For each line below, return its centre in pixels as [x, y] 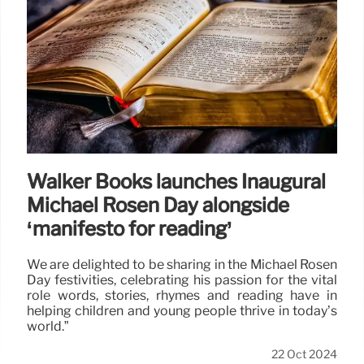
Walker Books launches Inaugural [176, 182]
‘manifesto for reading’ [130, 229]
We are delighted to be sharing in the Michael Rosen [182, 264]
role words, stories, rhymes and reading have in [182, 295]
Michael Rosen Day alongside [158, 206]
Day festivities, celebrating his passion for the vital [182, 280]
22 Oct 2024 [304, 354]
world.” [48, 326]
